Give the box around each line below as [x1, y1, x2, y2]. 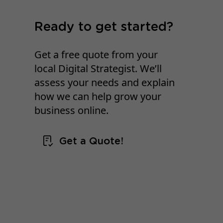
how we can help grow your [34, 89, 162, 103]
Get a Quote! [59, 136, 124, 147]
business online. [34, 103, 109, 117]
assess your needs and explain [34, 75, 175, 89]
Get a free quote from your [34, 47, 158, 61]
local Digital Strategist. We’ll [34, 61, 162, 75]
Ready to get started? [34, 20, 174, 33]
